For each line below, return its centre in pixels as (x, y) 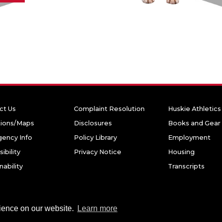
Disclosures (93, 123)
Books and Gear (194, 123)
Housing (181, 152)
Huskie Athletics (194, 109)
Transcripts (186, 166)
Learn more (97, 209)
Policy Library (95, 137)
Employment (189, 137)
